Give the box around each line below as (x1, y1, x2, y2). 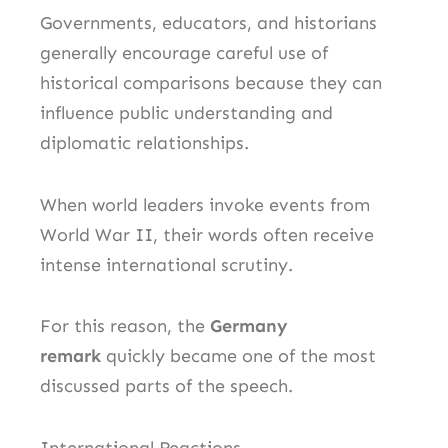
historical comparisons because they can (40, 72, 382, 95)
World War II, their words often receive (40, 223, 374, 246)
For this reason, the (40, 315, 210, 338)
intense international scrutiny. (40, 253, 293, 276)
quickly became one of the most (101, 345, 376, 368)
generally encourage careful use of (40, 42, 328, 65)
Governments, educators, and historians (40, 12, 377, 35)
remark (40, 345, 101, 368)
